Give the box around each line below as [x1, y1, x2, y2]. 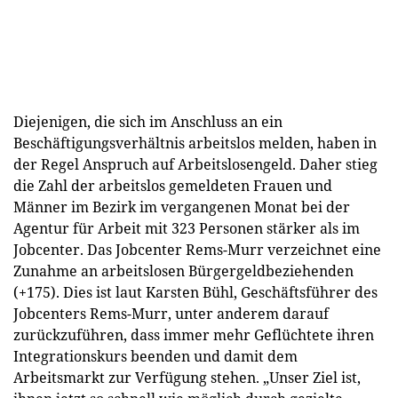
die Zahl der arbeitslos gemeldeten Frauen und [13, 175, 332, 195]
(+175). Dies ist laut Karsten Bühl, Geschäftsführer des [13, 282, 378, 302]
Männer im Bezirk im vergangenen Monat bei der [13, 196, 350, 217]
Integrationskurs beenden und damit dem [13, 346, 298, 366]
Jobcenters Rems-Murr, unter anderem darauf [13, 303, 329, 323]
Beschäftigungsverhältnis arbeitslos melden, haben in [13, 132, 377, 153]
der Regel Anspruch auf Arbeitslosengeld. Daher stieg [13, 154, 378, 174]
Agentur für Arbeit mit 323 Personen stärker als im [13, 218, 360, 238]
